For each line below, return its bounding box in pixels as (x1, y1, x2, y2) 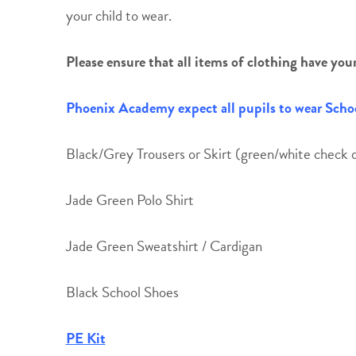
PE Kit (65, 327, 106, 350)
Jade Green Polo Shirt (65, 188, 194, 211)
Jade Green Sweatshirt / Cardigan (65, 234, 262, 257)
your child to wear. (65, 4, 172, 27)
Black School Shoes (65, 281, 179, 304)
